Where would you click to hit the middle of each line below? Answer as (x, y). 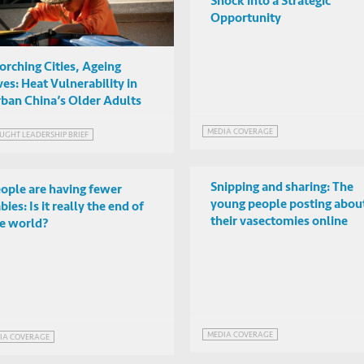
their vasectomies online (279, 221)
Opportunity (246, 17)
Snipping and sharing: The (282, 186)
